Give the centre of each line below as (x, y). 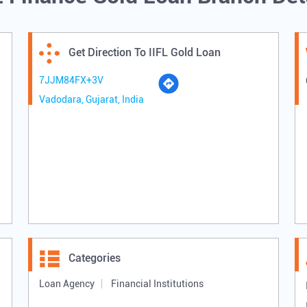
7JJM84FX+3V (71, 81)
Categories (94, 258)
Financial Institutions (157, 284)
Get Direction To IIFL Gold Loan (144, 53)
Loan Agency (66, 284)
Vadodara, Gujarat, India (91, 100)
